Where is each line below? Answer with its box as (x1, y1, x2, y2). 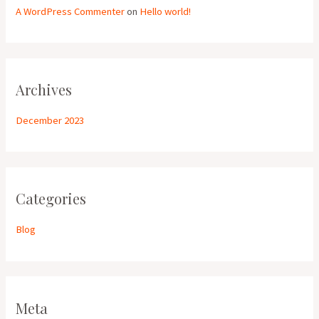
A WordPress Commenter (16, 4, 125, 18)
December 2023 (16, 114, 85, 127)
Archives (16, 80, 73, 100)
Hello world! (140, 4, 192, 18)
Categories (16, 189, 87, 209)
